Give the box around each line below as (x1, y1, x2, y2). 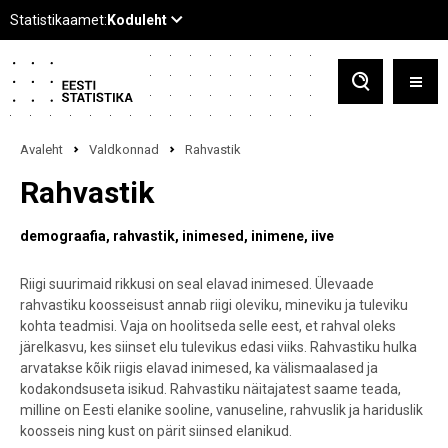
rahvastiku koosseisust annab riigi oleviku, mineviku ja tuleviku (20, 297, 408, 313)
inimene (251, 228, 304, 244)
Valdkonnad (89, 142, 159, 157)
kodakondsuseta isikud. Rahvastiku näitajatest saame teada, (20, 381, 401, 397)
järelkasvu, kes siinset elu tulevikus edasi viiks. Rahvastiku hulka (20, 339, 417, 355)
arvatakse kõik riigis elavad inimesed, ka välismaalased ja (20, 360, 378, 376)
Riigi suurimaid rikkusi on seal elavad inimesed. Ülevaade (20, 276, 374, 292)
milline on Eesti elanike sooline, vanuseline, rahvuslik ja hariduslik (20, 402, 423, 418)
